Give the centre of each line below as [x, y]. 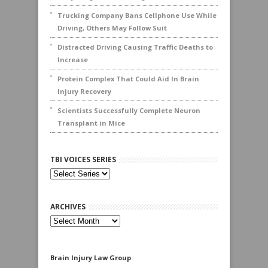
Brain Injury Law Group [91, 258]
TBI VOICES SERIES [83, 159]
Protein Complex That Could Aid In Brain [128, 79]
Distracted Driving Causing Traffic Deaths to [135, 47]
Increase [73, 60]
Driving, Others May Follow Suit [112, 28]
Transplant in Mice [91, 123]
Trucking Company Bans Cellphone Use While [137, 15]
